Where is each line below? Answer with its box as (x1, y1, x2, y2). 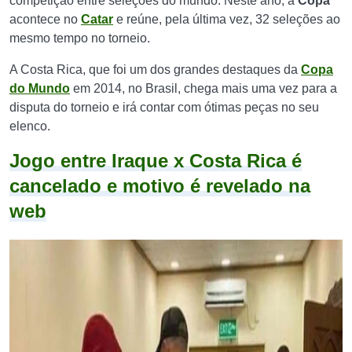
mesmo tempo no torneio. (9, 31, 150, 45)
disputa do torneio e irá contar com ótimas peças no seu (9, 101, 319, 114)
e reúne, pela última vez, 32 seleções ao (113, 13, 340, 26)
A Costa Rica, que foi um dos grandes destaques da (9, 63, 301, 76)
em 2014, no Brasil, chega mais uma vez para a (70, 82, 337, 95)
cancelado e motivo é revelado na (9, 175, 310, 196)
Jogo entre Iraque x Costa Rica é (9, 150, 302, 171)
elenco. (9, 119, 50, 133)
